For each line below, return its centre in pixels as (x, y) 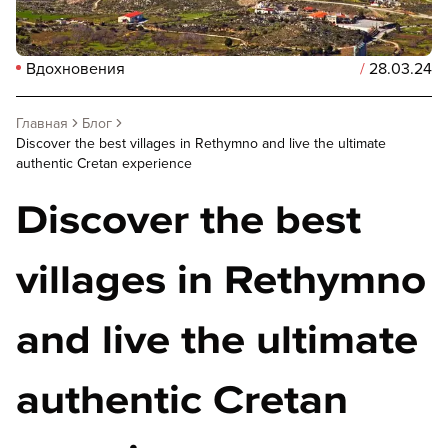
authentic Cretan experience (104, 162)
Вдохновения (75, 67)
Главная (42, 122)
